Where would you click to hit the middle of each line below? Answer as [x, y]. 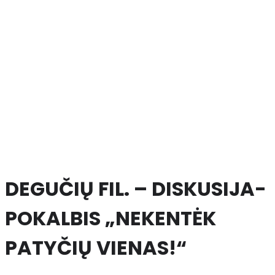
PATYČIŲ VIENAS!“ [96, 247]
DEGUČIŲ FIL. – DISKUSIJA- [136, 188]
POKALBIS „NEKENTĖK [110, 218]
